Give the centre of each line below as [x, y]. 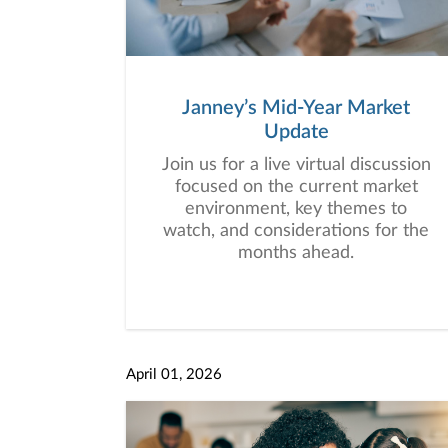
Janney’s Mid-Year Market [296, 108]
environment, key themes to [296, 209]
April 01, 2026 [173, 374]
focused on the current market [296, 187]
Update [296, 132]
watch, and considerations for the [296, 231]
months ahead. [296, 253]
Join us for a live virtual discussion [296, 165]
